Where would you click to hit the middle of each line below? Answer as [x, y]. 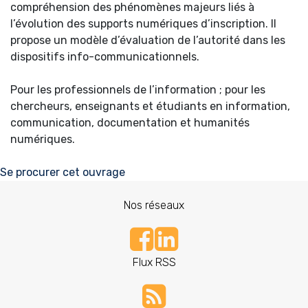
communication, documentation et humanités [130, 123]
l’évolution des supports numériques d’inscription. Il [143, 24]
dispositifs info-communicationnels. [105, 57]
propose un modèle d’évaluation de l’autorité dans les [148, 41]
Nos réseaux [154, 206]
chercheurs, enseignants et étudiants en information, [150, 107]
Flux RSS [154, 263]
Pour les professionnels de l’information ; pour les [138, 90]
